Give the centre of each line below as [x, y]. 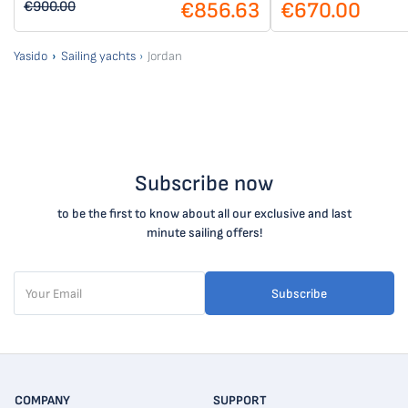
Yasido [31, 56]
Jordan [165, 56]
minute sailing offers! [204, 233]
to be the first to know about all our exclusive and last [204, 214]
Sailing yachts [98, 56]
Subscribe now [204, 184]
